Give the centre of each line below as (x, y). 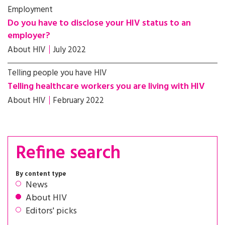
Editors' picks (51, 211)
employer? (29, 36)
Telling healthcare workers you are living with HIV (106, 87)
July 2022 (69, 50)
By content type (41, 174)
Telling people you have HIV (57, 73)
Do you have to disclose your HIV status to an (99, 23)
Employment (30, 10)
